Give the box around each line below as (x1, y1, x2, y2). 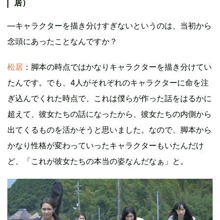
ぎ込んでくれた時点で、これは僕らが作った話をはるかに (7, 93, 212, 103)
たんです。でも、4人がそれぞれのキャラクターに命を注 (7, 77, 209, 87)
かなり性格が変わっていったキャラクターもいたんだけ (7, 140, 204, 150)
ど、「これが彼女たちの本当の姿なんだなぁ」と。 (7, 156, 188, 166)
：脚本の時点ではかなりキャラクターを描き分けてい (23, 61, 212, 72)
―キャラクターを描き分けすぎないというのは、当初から (7, 20, 212, 30)
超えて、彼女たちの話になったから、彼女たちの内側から (7, 109, 212, 119)
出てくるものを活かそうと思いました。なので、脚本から (7, 124, 212, 135)
